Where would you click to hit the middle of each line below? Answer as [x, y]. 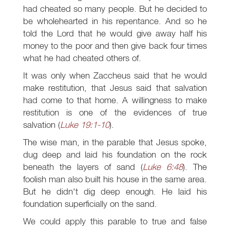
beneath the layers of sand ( [83, 167]
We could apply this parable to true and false [115, 221]
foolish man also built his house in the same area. [115, 179]
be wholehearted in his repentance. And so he [115, 21]
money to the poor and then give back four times [115, 46]
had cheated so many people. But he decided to [115, 9]
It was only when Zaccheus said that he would [115, 75]
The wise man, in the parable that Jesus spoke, [115, 142]
